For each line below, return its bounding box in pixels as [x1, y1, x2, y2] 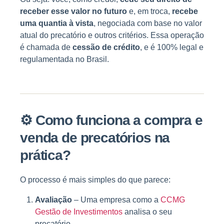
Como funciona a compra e [35, 112, 202, 128]
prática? [20, 147, 70, 163]
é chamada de [20, 43, 72, 52]
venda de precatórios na [20, 130, 170, 146]
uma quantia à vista [20, 19, 93, 28]
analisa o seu [122, 207, 172, 216]
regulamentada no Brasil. [20, 55, 109, 64]
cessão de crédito [72, 43, 140, 52]
